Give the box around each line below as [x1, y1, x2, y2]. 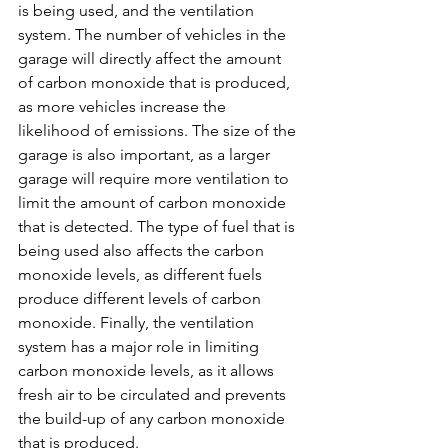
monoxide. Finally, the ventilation [18, 313, 258, 333]
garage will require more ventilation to [18, 169, 293, 189]
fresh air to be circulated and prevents [18, 385, 290, 405]
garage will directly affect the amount [18, 49, 285, 69]
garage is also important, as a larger [18, 145, 274, 165]
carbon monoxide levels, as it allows [18, 361, 278, 381]
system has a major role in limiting [18, 337, 263, 357]
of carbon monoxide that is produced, [18, 73, 294, 93]
